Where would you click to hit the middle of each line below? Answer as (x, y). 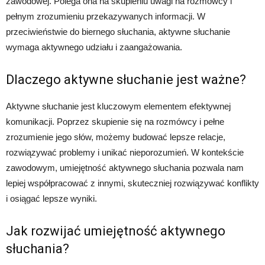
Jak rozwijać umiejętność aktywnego (116, 231)
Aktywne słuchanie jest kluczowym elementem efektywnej (118, 106)
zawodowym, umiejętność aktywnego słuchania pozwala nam (125, 167)
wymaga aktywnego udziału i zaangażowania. (94, 47)
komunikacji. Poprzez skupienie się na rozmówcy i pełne (115, 121)
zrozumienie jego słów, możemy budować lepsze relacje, (116, 137)
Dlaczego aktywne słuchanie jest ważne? (126, 79)
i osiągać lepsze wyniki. (51, 198)
